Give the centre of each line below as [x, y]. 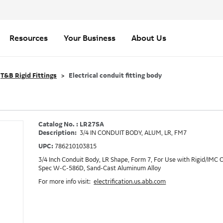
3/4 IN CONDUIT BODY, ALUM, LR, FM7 [133, 133]
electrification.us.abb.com [130, 182]
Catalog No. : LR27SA [71, 124]
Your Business [90, 38]
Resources [29, 38]
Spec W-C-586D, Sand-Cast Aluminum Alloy [100, 168]
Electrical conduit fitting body [115, 76]
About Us [149, 38]
